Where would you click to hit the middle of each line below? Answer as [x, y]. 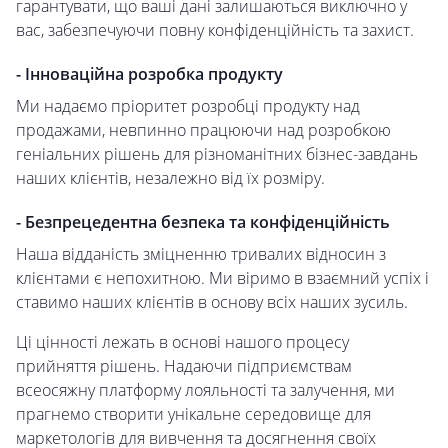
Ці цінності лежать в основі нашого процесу [182, 342]
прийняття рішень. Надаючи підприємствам [184, 366]
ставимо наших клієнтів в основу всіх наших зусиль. [212, 302]
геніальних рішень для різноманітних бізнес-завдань [217, 154]
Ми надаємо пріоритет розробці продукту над [188, 106]
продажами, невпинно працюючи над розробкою [203, 130]
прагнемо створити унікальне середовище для [193, 414]
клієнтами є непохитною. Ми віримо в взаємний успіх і [222, 278]
